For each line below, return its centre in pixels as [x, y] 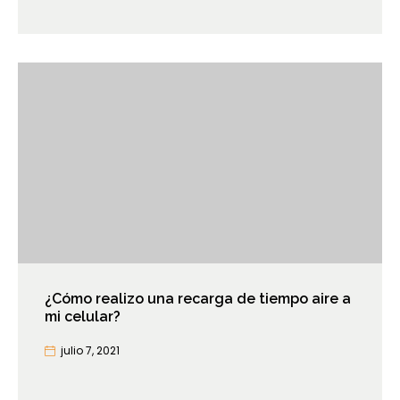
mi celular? [83, 317]
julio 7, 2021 [90, 351]
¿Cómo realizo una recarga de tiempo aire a [198, 299]
